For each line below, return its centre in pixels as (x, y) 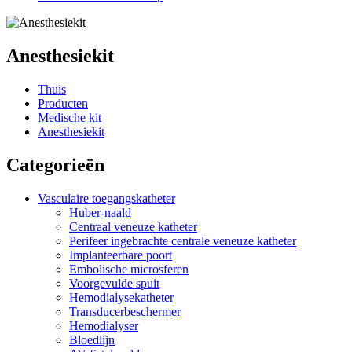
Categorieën (55, 165)
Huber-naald (100, 212)
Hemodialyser (104, 325)
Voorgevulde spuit (114, 283)
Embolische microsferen (129, 269)
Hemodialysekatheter (121, 297)
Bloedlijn (92, 339)
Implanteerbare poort (121, 255)
